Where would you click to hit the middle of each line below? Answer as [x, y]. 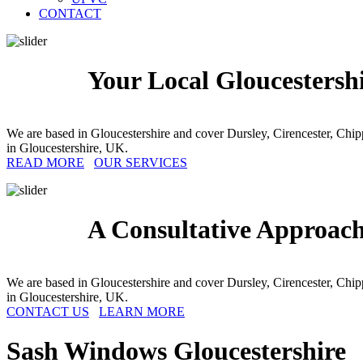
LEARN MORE [142, 312]
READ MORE [45, 162]
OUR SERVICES [141, 162]
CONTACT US [48, 312]
